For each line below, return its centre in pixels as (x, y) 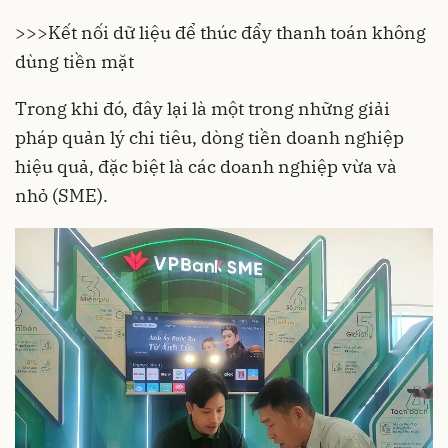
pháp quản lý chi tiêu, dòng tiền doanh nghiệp (209, 137)
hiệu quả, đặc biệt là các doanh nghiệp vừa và (206, 166)
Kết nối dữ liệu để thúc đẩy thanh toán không (237, 32)
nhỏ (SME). (61, 195)
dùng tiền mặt (74, 61)
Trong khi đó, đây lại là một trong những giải (202, 108)
